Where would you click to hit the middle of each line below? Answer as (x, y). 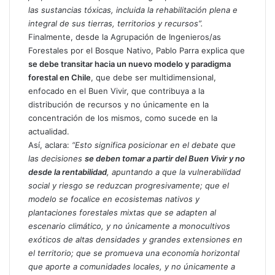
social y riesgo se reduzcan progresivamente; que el (129, 186)
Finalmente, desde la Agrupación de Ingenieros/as (125, 37)
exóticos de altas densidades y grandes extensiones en (135, 240)
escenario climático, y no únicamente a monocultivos (129, 226)
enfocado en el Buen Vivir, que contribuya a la (116, 91)
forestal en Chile (60, 78)
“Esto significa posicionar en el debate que (153, 145)
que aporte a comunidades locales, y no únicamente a (132, 267)
